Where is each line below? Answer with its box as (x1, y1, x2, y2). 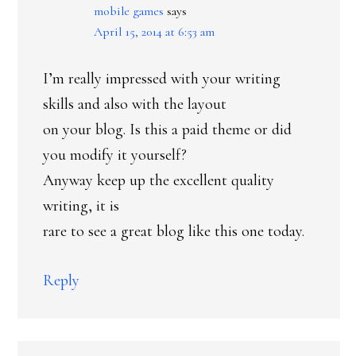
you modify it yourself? (43, 145, 187, 164)
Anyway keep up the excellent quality (43, 171, 274, 190)
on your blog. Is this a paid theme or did (43, 120, 292, 139)
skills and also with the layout (43, 95, 226, 114)
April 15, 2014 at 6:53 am (94, 24, 215, 40)
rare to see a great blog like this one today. (43, 222, 304, 241)
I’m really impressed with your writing (43, 69, 281, 88)
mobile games (94, 3, 164, 19)
